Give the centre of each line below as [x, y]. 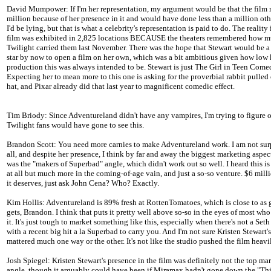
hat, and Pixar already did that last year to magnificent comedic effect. [121, 87]
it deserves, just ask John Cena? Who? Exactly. [83, 183]
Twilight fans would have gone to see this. [75, 125]
